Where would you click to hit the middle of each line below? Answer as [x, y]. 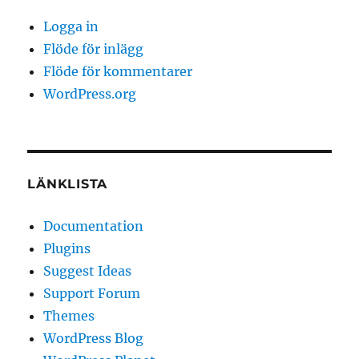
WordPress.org [90, 94]
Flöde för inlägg [94, 49]
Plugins [67, 249]
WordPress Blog [94, 339]
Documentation [94, 226]
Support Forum [92, 294]
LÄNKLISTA [68, 184]
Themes [69, 316]
